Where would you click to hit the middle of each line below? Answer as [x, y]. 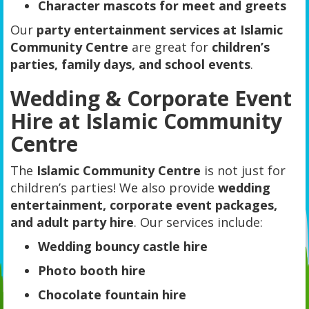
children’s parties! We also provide [114, 188]
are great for [170, 47]
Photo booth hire [92, 270]
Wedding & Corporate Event [151, 98]
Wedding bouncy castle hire [123, 246]
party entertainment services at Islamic [160, 30]
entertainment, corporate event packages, [144, 205]
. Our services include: [198, 222]
